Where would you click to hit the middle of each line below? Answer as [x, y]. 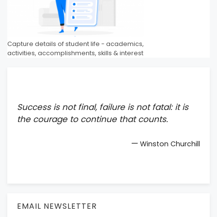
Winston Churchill [170, 144]
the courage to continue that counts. [93, 119]
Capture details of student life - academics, [76, 44]
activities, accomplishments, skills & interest [75, 53]
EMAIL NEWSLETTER [57, 206]
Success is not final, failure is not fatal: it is [103, 107]
